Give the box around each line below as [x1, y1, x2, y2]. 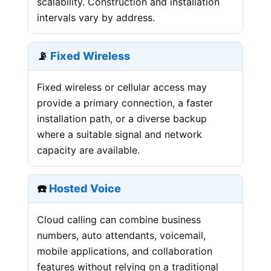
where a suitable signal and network [37, 128, 203, 140]
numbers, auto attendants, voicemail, [37, 229, 206, 241]
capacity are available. [37, 143, 140, 156]
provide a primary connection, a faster [37, 96, 214, 109]
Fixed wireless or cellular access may [37, 80, 207, 93]
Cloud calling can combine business [37, 213, 201, 226]
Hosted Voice [49, 182, 122, 195]
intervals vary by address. [37, 11, 155, 24]
